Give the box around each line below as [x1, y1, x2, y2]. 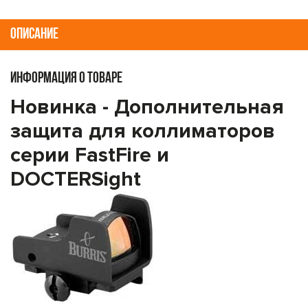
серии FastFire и [10, 142, 169, 168]
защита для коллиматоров [10, 118, 275, 144]
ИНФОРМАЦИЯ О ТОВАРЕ [10, 71, 122, 87]
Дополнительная [114, 94, 284, 120]
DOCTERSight [10, 166, 141, 192]
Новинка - [10, 94, 114, 120]
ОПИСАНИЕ [10, 27, 58, 43]
